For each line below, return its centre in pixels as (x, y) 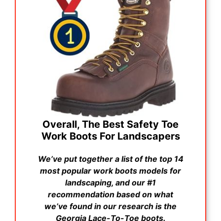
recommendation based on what (110, 194)
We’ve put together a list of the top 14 (110, 159)
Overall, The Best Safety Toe (110, 124)
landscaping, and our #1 (110, 182)
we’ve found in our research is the (110, 206)
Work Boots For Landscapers (110, 136)
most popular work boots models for (110, 170)
